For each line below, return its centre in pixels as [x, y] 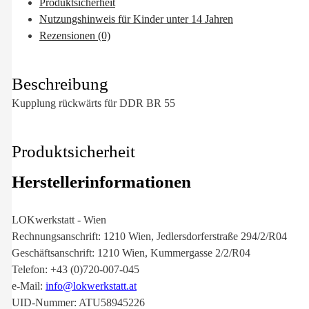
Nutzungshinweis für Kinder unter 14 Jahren [136, 19]
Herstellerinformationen [101, 181]
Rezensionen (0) [75, 36]
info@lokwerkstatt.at [91, 286]
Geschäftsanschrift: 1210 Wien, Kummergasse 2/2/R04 [131, 252]
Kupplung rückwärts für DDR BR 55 [93, 103]
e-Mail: [29, 286]
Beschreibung [60, 83]
